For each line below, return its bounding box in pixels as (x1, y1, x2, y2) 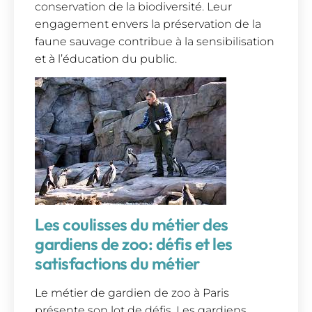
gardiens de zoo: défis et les (35, 233, 233, 255)
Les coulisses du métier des (35, 214, 228, 235)
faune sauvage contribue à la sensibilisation (35, 34, 274, 48)
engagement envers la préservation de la (35, 17, 261, 31)
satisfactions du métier (35, 253, 200, 274)
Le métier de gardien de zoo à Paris (35, 286, 229, 300)
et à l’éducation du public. (35, 52, 177, 65)
